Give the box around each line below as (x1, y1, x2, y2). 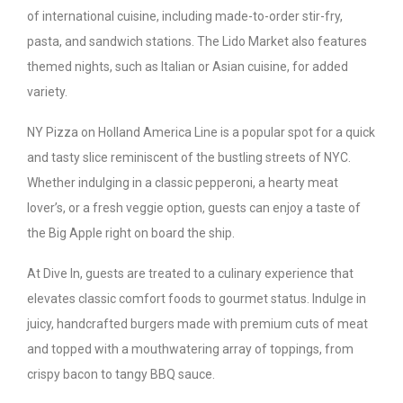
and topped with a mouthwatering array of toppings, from (27, 341, 354, 356)
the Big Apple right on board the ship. (27, 225, 235, 240)
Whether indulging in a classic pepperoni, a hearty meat (27, 175, 338, 190)
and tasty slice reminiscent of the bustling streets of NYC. (27, 149, 351, 165)
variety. (27, 84, 67, 99)
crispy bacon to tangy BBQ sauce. (27, 366, 215, 381)
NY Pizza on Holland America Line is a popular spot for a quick (27, 124, 375, 139)
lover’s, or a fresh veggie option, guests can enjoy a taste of (27, 200, 361, 215)
